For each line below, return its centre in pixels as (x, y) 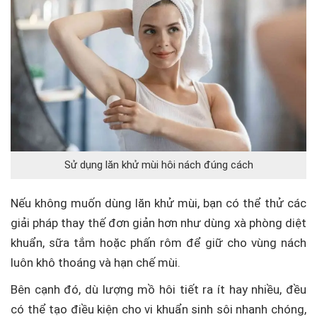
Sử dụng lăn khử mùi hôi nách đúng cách (158, 165)
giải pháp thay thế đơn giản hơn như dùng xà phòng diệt (158, 223)
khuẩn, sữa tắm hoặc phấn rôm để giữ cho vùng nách (158, 243)
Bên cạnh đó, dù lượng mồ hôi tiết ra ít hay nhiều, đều (158, 289)
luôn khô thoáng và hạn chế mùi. (96, 263)
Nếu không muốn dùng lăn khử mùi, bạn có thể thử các (158, 203)
